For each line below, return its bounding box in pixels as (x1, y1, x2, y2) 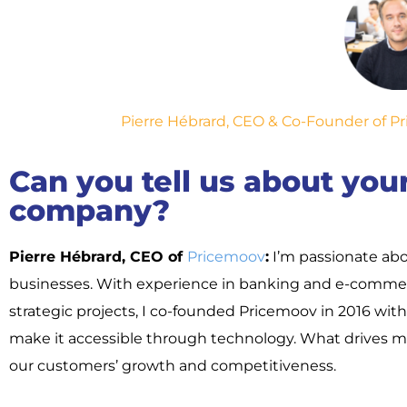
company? (9, 192, 170, 228)
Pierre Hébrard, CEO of (9, 247, 187, 265)
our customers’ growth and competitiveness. (9, 356, 336, 374)
